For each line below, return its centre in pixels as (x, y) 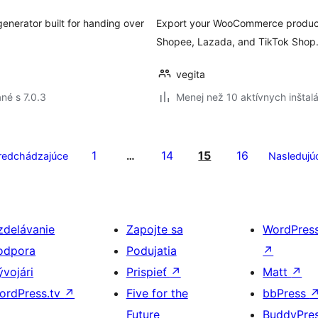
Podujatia (151, 251)
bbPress (286, 293)
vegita (191, 74)
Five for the (157, 293)
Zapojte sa (154, 229)
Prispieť (148, 272)
